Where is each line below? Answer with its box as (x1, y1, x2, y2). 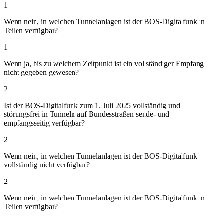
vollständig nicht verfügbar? (4, 160, 90, 169)
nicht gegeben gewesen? (4, 68, 79, 76)
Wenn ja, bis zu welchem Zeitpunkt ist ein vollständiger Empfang (4, 59, 204, 68)
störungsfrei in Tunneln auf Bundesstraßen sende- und (4, 109, 169, 118)
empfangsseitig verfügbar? (4, 118, 85, 127)
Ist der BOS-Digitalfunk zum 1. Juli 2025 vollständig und (4, 101, 180, 109)
